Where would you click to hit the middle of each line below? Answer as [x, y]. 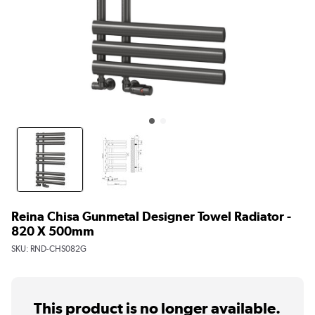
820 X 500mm [53, 231]
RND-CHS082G [58, 249]
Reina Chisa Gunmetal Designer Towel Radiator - [151, 216]
